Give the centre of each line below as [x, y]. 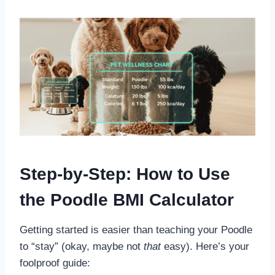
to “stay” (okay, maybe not [82, 247]
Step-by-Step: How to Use [125, 174]
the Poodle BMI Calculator [127, 200]
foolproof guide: [55, 263]
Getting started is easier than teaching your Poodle [136, 230]
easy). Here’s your [205, 247]
